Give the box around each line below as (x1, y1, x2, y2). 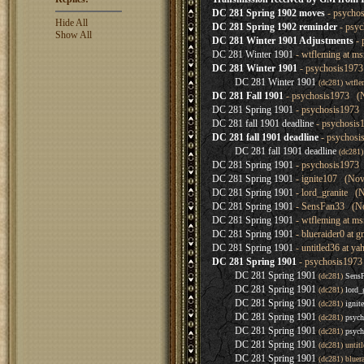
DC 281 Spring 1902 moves (212, 7, 325, 19)
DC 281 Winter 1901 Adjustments (212, 35, 353, 46)
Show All (54, 29, 92, 41)
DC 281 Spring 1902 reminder (212, 21, 337, 32)
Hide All (54, 17, 88, 28)
